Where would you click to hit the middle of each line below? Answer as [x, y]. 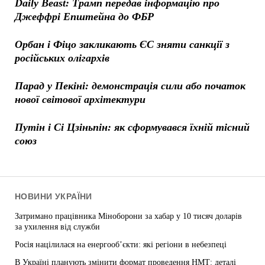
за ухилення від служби [57, 227]
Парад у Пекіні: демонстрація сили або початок [130, 85]
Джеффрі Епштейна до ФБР [84, 16]
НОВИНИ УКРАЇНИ [53, 196]
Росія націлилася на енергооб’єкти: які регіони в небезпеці [120, 244]
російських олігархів [62, 58]
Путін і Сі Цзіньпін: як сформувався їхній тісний [132, 127]
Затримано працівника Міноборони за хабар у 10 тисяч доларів [128, 216]
